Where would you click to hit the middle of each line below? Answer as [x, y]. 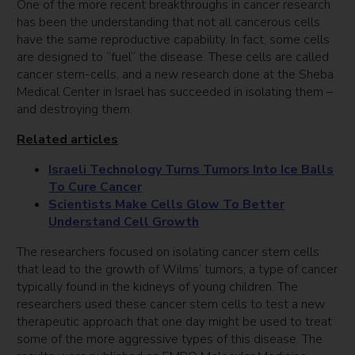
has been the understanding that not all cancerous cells [169, 23]
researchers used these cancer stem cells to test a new [171, 305]
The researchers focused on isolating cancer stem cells [168, 252]
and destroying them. [75, 110]
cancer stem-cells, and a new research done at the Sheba [176, 75]
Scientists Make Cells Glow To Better [167, 205]
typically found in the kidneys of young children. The [158, 287]
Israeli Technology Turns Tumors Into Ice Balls [191, 170]
